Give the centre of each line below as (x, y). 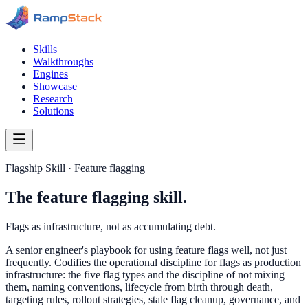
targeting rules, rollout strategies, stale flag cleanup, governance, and (153, 299)
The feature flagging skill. (96, 197)
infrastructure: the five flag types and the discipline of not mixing (145, 274)
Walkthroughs (63, 62)
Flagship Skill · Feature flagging (75, 168)
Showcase (55, 86)
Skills (45, 49)
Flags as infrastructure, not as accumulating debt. (111, 226)
